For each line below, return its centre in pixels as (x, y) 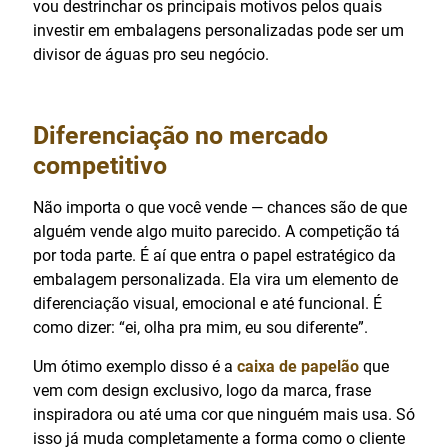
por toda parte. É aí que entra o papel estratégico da (214, 255)
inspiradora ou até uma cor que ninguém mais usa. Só (224, 414)
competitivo (100, 165)
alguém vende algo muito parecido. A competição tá (216, 231)
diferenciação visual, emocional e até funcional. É (207, 303)
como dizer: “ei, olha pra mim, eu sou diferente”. (200, 327)
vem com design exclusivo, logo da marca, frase (202, 390)
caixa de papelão (298, 366)
